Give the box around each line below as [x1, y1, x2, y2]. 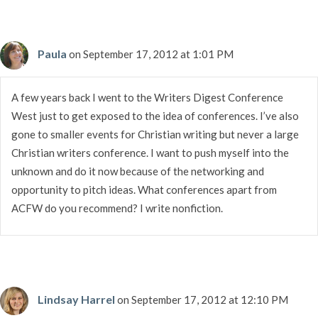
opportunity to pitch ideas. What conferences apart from [11, 182, 277, 196]
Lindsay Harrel [38, 292, 115, 306]
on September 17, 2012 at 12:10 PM [117, 292, 288, 306]
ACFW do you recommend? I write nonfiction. [11, 201, 223, 214]
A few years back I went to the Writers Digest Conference [11, 90, 283, 104]
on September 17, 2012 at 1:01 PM [69, 47, 234, 60]
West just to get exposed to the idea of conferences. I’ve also [11, 109, 299, 122]
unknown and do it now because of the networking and [11, 164, 264, 177]
